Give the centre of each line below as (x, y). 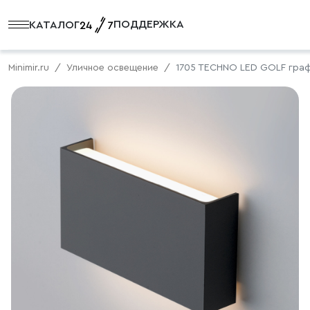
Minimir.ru (29, 68)
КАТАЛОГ (54, 25)
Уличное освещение (112, 68)
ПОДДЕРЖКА (149, 24)
